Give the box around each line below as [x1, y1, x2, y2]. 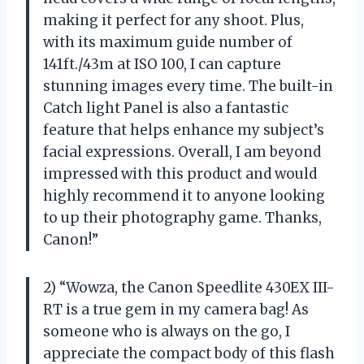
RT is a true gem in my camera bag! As [43, 300, 309, 318]
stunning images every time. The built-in [43, 76, 333, 95]
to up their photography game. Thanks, [43, 208, 322, 227]
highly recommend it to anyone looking [43, 186, 325, 205]
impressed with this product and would [43, 164, 317, 183]
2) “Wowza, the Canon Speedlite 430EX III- [43, 278, 335, 297]
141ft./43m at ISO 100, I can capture [43, 54, 281, 73]
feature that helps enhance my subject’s [43, 120, 324, 139]
